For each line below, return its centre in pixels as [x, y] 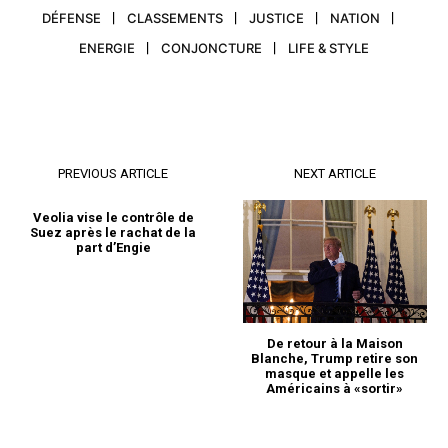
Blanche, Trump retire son [335, 358]
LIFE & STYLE [328, 48]
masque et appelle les [335, 373]
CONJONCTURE [211, 48]
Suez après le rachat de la [113, 233]
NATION [355, 18]
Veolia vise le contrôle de [113, 218]
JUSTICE [276, 18]
